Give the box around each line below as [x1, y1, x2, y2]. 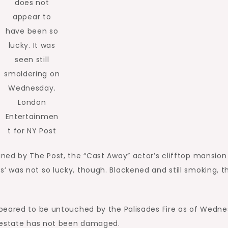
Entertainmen [5, 111, 59, 122]
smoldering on [4, 69, 60, 79]
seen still [15, 54, 49, 65]
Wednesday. [8, 83, 56, 93]
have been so [6, 26, 59, 36]
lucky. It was [8, 40, 55, 50]
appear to [13, 12, 51, 22]
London [18, 97, 46, 107]
